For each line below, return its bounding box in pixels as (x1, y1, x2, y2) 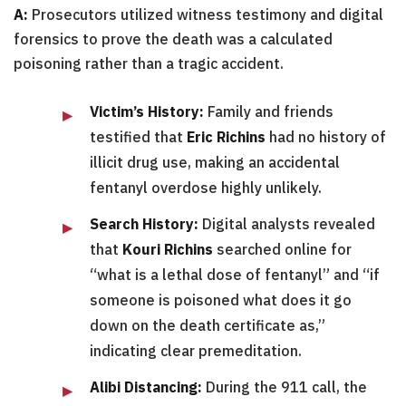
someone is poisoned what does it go (90, 291, 352, 310)
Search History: (90, 215, 198, 234)
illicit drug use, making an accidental (90, 153, 340, 172)
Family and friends (204, 102, 333, 121)
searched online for (213, 240, 352, 259)
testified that (90, 128, 187, 147)
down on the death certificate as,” (90, 316, 325, 335)
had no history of (266, 128, 386, 147)
